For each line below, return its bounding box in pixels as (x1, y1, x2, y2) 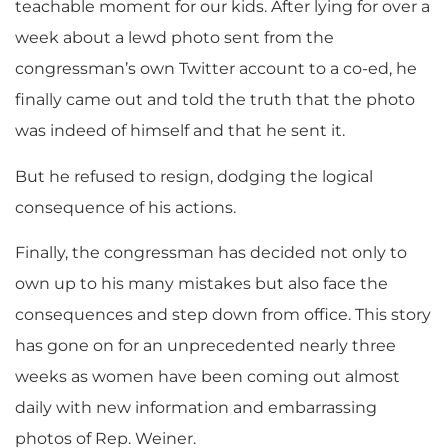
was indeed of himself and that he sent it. (15, 121, 345, 141)
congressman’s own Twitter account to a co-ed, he (15, 59, 417, 79)
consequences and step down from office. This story (15, 305, 431, 325)
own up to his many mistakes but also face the (15, 274, 388, 294)
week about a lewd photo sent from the (15, 28, 334, 48)
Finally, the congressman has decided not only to (15, 243, 407, 263)
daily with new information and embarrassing (15, 398, 377, 418)
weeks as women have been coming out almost (15, 367, 400, 387)
